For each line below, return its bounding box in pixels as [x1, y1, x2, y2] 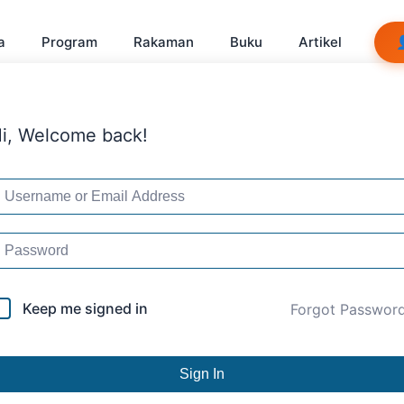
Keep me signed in [23, 299, 148, 317]
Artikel [298, 33, 342, 50]
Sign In [179, 366, 225, 381]
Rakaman [133, 33, 194, 50]
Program [41, 33, 97, 50]
